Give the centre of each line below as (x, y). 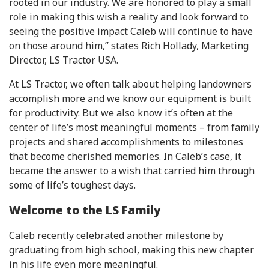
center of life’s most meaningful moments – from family (134, 128)
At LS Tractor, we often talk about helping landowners (130, 84)
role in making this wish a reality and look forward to (129, 17)
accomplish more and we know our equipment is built (130, 99)
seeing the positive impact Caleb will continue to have (131, 32)
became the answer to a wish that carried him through (132, 171)
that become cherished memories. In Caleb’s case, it (125, 156)
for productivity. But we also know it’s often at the (121, 113)
